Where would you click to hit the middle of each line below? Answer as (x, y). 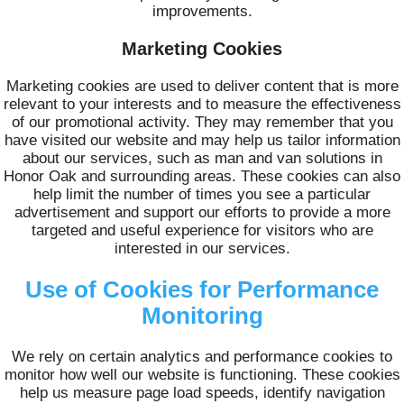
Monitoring (202, 316)
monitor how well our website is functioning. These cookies (202, 375)
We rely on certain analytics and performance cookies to (202, 357)
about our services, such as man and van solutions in (202, 158)
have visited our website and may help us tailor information (202, 140)
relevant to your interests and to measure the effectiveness (202, 104)
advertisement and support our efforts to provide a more (202, 212)
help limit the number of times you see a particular (202, 194)
